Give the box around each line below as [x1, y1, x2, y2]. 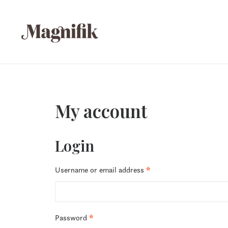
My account [55, 99, 147, 123]
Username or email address [55, 165, 146, 175]
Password [55, 213, 89, 222]
